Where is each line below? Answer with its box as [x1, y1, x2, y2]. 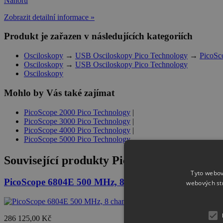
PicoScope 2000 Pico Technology [24, 108, 130, 116]
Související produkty [4, 153, 112, 167]
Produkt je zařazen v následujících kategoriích [4, 31, 193, 42]
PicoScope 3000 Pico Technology [24, 116, 130, 125]
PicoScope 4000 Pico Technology [24, 125, 130, 134]
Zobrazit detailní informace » [4, 12, 95, 21]
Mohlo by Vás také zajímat [4, 87, 114, 98]
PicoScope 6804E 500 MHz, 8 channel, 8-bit [4, 177, 183, 188]
